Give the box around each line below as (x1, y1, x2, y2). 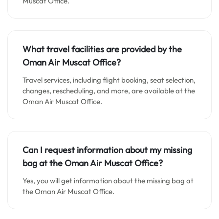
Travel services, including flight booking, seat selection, (22, 75, 196, 85)
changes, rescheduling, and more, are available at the (22, 86, 195, 95)
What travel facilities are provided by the (22, 44, 182, 55)
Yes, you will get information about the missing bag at (22, 176, 194, 185)
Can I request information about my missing (22, 144, 192, 155)
